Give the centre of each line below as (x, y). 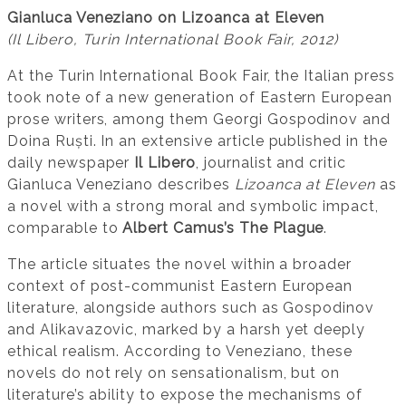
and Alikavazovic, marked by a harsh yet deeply (187, 329)
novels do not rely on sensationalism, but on (174, 372)
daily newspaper (71, 162)
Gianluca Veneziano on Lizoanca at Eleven (166, 17)
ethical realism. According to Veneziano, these (180, 351)
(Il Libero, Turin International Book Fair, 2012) (173, 39)
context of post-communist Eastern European (180, 285)
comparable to (65, 227)
